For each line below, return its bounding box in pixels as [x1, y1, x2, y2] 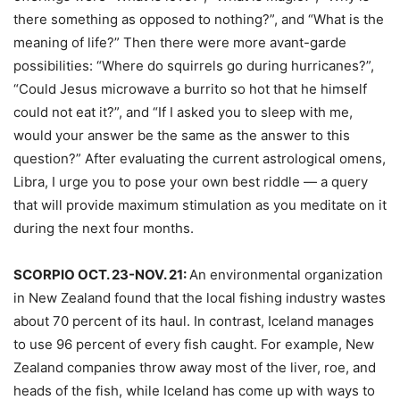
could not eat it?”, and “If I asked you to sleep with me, [13, 104, 353, 121]
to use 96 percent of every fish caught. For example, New [13, 336, 374, 353]
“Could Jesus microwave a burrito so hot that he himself [13, 80, 367, 97]
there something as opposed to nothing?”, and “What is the [13, 11, 384, 28]
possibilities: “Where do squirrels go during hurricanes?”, [13, 57, 374, 74]
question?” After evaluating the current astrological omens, [13, 150, 386, 167]
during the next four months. [13, 220, 194, 237]
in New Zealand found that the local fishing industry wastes [13, 289, 386, 306]
